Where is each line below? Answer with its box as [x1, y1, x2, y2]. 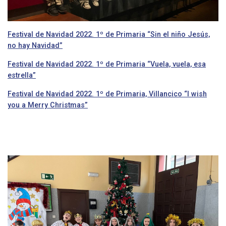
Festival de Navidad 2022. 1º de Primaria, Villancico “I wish [8, 89, 207, 98]
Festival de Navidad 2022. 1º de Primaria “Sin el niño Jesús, [8, 30, 210, 38]
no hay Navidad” [8, 41, 63, 49]
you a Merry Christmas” [8, 100, 88, 109]
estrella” [8, 71, 36, 79]
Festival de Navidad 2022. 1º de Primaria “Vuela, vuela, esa [8, 60, 206, 68]
